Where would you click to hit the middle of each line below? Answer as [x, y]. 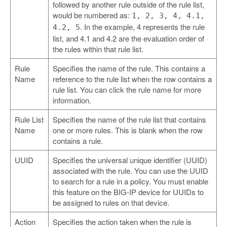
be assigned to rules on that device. [111, 203]
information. [72, 100]
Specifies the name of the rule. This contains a [129, 68]
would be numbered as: [92, 15]
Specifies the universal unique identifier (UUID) [130, 160]
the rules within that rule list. [98, 49]
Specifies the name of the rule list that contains [129, 120]
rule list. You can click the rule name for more [127, 90]
